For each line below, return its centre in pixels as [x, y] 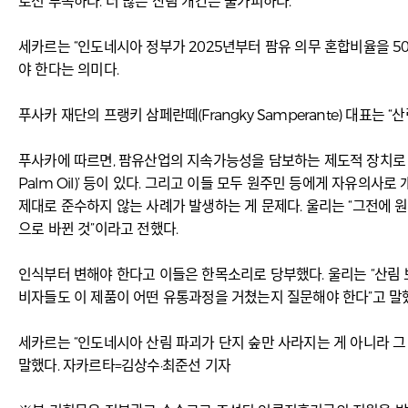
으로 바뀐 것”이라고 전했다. [98, 229]
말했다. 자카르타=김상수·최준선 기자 [124, 366]
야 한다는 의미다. [68, 70]
